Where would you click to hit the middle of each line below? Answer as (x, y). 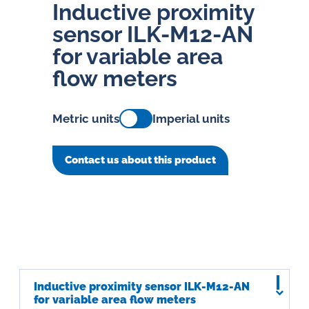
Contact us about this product (140, 160)
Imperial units (191, 119)
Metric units (86, 119)
